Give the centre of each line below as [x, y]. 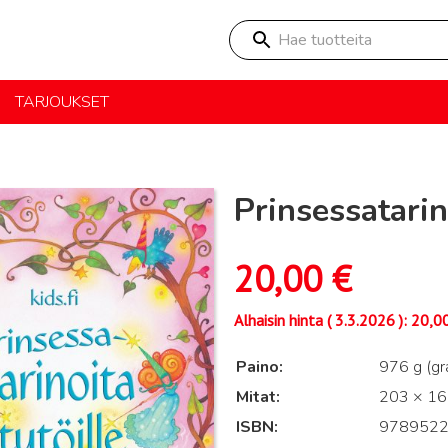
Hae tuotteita [274, 30]
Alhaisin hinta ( [282, 320]
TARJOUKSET [62, 102]
